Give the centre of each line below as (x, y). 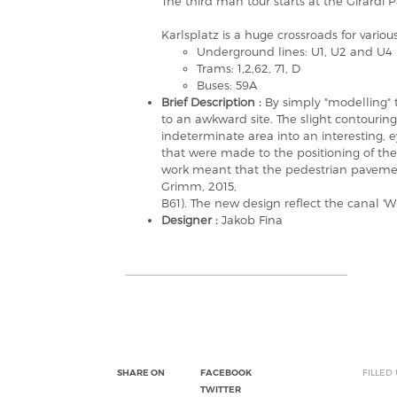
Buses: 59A (227, 85)
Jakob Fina (252, 220)
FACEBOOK (226, 373)
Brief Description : (213, 102)
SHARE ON (141, 373)
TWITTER (221, 389)
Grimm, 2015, (199, 186)
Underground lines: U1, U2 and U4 (295, 51)
